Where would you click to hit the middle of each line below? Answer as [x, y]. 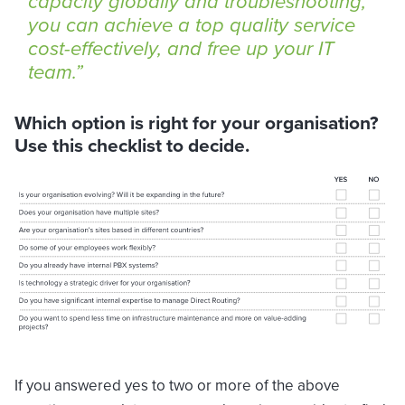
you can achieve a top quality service [192, 25]
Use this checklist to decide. [132, 146]
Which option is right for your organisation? [197, 123]
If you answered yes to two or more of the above [177, 385]
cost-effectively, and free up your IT [181, 49]
